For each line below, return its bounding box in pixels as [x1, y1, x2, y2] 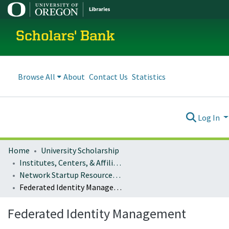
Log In [198, 112, 222, 123]
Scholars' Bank [16, 30, 115, 44]
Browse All [18, 71, 55, 82]
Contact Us [89, 71, 128, 82]
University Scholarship [41, 145, 119, 155]
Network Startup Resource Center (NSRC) [112, 170, 121, 180]
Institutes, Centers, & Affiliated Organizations [113, 157, 121, 168]
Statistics [132, 71, 166, 82]
